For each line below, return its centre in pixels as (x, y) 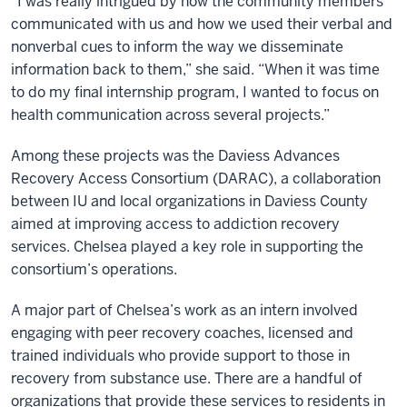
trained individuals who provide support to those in (180, 356)
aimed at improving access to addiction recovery (175, 224)
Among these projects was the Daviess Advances (175, 156)
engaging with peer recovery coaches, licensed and (182, 333)
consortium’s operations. (94, 269)
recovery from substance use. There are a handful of (187, 378)
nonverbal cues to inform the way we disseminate (177, 47)
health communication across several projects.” (170, 115)
